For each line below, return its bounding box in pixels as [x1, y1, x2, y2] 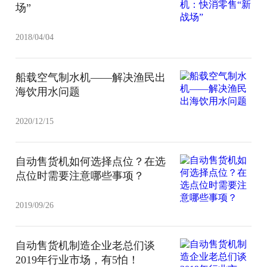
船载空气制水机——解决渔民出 [15, 71, 166, 83]
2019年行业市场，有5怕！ [15, 253, 139, 266]
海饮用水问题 [15, 85, 80, 98]
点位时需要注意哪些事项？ [15, 169, 145, 182]
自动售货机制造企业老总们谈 [15, 239, 156, 252]
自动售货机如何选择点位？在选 [15, 155, 166, 167]
